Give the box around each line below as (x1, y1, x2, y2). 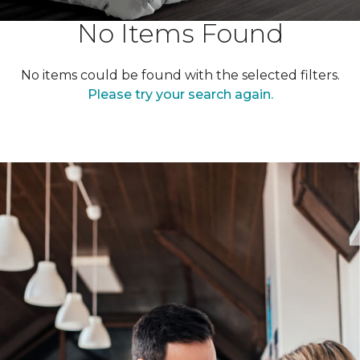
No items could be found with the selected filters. (20, 67, 340, 83)
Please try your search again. (87, 87, 273, 102)
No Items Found (76, 18, 284, 49)
